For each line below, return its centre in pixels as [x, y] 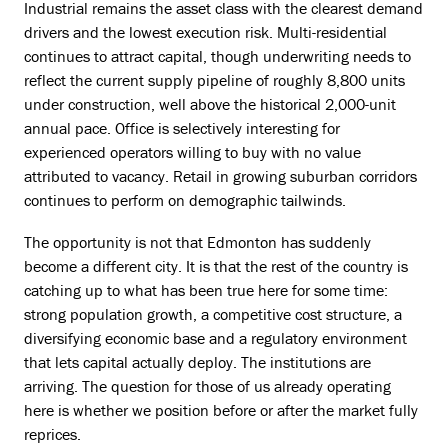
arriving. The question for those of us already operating [207, 386]
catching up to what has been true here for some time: [206, 290]
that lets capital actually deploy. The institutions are [197, 362]
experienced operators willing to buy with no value [192, 152]
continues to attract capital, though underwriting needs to [217, 56]
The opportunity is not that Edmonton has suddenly [197, 242]
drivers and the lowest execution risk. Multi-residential [205, 32]
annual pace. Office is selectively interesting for [182, 128]
